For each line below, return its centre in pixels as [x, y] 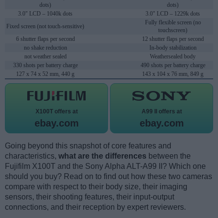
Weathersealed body [173, 57]
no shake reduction [45, 48]
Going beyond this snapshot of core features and [88, 146]
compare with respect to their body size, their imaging [96, 187]
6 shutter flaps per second [45, 39]
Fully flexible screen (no [173, 23]
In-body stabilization [173, 48]
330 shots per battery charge [45, 65]
